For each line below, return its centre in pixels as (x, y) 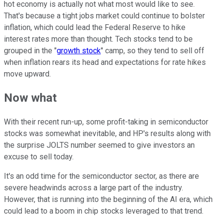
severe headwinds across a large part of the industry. (93, 188)
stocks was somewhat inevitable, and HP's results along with (107, 134)
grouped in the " (30, 50)
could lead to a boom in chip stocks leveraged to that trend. (104, 211)
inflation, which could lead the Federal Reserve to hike (95, 27)
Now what (30, 98)
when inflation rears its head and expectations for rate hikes (105, 62)
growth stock (79, 50)
